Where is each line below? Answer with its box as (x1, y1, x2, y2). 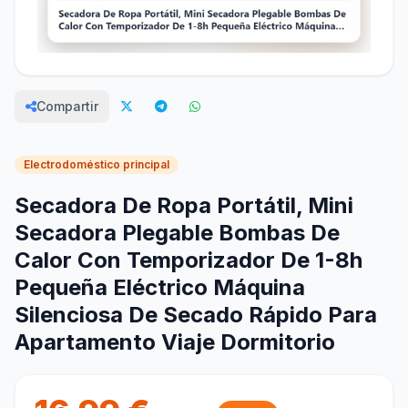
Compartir (36, 98, 98, 115)
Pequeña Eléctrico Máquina (15, 274, 305, 301)
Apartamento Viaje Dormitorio (15, 329, 335, 356)
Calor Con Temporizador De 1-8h (15, 247, 362, 274)
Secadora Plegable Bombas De (15, 219, 340, 247)
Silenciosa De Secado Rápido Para (15, 301, 377, 329)
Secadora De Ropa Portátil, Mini (15, 192, 353, 219)
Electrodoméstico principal (24, 158, 169, 172)
